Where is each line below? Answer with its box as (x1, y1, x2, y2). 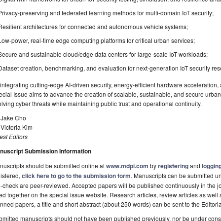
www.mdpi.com (106, 161, 148, 171)
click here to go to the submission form (22, 171, 131, 181)
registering (158, 161, 188, 171)
